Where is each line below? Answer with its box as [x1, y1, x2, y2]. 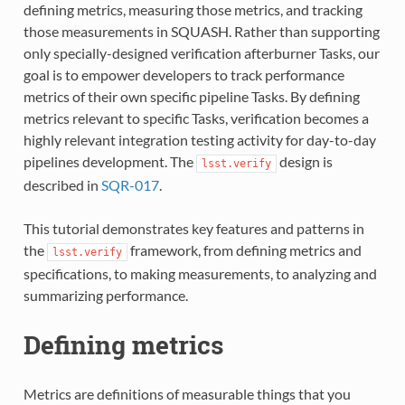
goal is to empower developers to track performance [23, 66, 344, 84]
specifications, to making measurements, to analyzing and [23, 265, 377, 283]
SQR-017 [100, 176, 159, 194]
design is [276, 153, 333, 171]
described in [23, 176, 101, 194]
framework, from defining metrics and [127, 241, 362, 259]
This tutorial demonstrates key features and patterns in [23, 220, 364, 238]
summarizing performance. [23, 287, 188, 305]
